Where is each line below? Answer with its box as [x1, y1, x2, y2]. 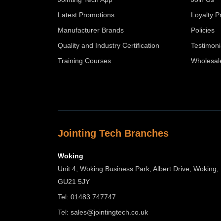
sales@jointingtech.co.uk [71, 208, 148, 216]
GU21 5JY [58, 177, 90, 185]
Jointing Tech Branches [58, 127, 169, 139]
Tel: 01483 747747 [58, 192, 116, 201]
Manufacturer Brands [58, 26, 124, 34]
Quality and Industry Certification [58, 41, 159, 49]
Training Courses [58, 56, 111, 65]
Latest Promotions [58, 10, 114, 19]
